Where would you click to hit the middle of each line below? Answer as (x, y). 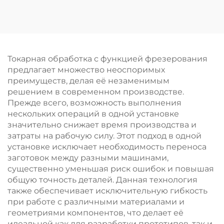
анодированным (168, 54)
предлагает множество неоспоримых (86, 70)
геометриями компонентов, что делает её (95, 213)
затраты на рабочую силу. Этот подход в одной (104, 136)
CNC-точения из (56, 21)
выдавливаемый (168, 21)
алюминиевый (168, 32)
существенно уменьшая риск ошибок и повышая (111, 169)
